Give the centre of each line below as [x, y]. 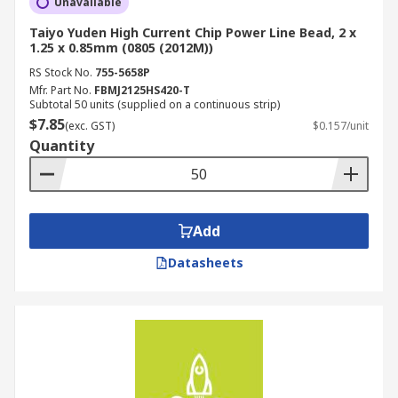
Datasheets [205, 263]
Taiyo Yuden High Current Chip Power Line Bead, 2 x [193, 32]
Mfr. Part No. [60, 90]
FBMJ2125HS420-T [142, 90]
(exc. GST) [90, 126]
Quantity [62, 146]
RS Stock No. [61, 72]
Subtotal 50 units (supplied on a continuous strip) [155, 104]
